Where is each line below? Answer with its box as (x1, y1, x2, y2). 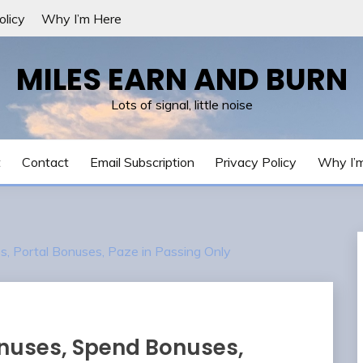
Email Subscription (89, 154, 194, 170)
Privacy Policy (215, 154, 297, 170)
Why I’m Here (41, 10, 122, 27)
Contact (21, 154, 69, 170)
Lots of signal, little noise (110, 96, 253, 113)
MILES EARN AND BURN (15, 58, 348, 100)
